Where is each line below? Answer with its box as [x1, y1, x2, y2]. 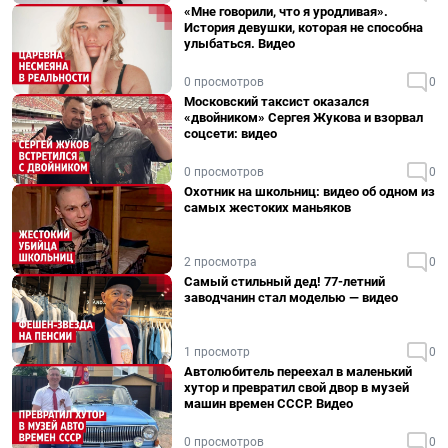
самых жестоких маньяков [184, 200, 351, 215]
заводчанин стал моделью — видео [184, 290, 398, 305]
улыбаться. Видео [184, 36, 295, 51]
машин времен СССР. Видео [184, 396, 353, 411]
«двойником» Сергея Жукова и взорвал [184, 110, 423, 125]
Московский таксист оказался [184, 94, 369, 109]
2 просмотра [184, 255, 257, 269]
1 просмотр [184, 345, 250, 359]
